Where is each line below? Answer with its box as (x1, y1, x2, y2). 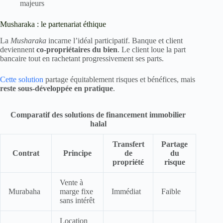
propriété (112, 158, 144, 167)
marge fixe (60, 187, 93, 196)
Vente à (60, 178, 83, 187)
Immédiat (111, 187, 141, 196)
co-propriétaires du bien (36, 45, 117, 54)
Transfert (112, 140, 144, 149)
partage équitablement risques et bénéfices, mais (43, 75, 195, 84)
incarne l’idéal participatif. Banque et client (46, 36, 183, 45)
